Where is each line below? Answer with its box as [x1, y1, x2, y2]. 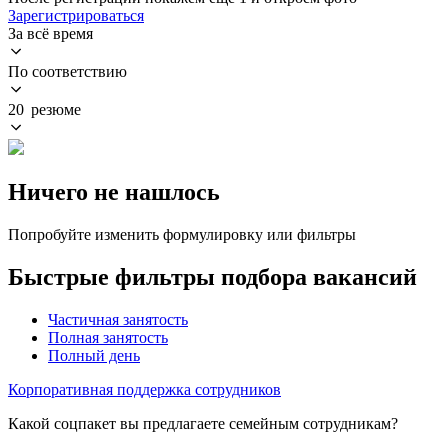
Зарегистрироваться [8, 6, 144, 24]
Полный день [48, 346, 140, 364]
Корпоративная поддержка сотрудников [8, 380, 281, 398]
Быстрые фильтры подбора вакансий [8, 263, 417, 290]
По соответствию [8, 62, 127, 80]
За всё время [8, 24, 93, 42]
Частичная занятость [48, 310, 188, 328]
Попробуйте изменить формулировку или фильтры [8, 225, 356, 243]
